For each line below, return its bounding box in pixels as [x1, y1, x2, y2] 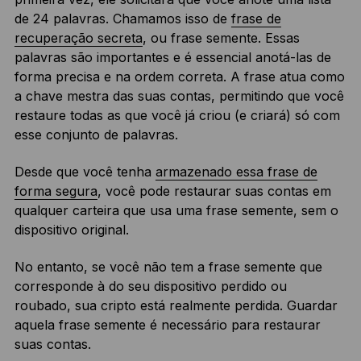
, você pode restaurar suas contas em [97, 182, 331, 199]
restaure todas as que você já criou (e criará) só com [14, 106, 340, 123]
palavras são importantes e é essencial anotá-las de [14, 48, 331, 65]
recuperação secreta [14, 29, 143, 46]
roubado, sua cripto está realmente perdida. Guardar [14, 297, 338, 313]
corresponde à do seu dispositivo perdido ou [14, 277, 287, 294]
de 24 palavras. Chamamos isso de [14, 10, 231, 27]
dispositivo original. [14, 221, 129, 238]
